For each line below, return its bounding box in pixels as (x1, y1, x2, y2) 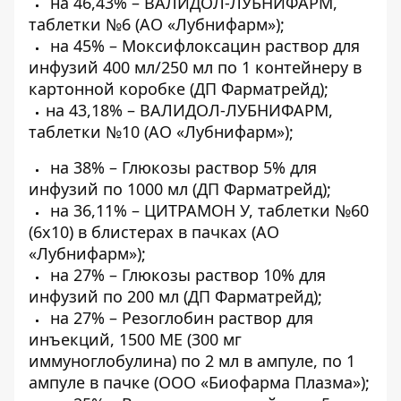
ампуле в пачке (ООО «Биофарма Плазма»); (29, 371, 370, 393)
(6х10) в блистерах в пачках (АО (29, 221, 279, 243)
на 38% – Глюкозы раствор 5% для (46, 157, 317, 178)
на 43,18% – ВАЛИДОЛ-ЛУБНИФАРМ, (46, 99, 333, 121)
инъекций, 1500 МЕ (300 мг (29, 328, 242, 350)
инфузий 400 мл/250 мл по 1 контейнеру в (29, 56, 362, 78)
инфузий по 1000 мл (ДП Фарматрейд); (29, 178, 331, 200)
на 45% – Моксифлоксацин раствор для (46, 35, 360, 56)
